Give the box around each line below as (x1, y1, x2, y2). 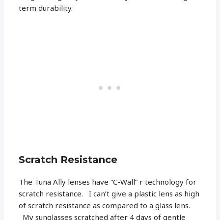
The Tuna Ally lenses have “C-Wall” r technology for (19, 176, 197, 187)
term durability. (19, 2, 73, 13)
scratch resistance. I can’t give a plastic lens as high (19, 188, 200, 198)
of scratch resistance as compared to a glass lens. (19, 200, 191, 210)
